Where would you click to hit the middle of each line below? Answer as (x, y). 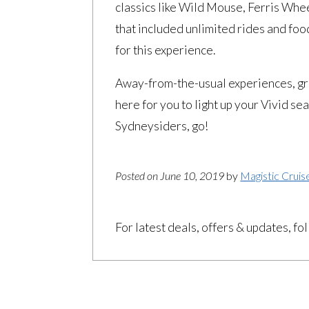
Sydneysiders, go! (162, 126)
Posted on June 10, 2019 (171, 175)
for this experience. (166, 50)
